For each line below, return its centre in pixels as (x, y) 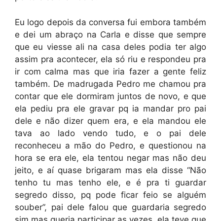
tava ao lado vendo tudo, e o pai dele (110, 133)
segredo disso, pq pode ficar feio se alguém (110, 195)
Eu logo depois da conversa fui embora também (110, 22)
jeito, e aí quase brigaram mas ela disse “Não (110, 170)
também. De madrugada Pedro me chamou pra (110, 84)
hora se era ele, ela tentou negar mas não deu (110, 158)
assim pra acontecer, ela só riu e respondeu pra (110, 59)
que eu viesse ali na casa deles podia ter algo (110, 47)
